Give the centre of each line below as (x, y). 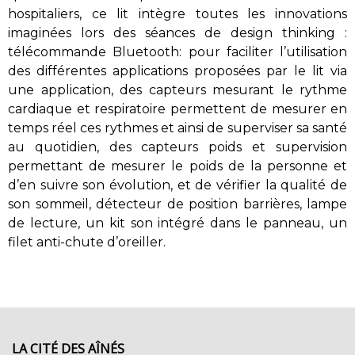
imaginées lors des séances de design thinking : (177, 33)
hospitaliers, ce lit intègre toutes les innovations (177, 14)
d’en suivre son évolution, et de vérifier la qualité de (177, 185)
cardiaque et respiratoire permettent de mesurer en (177, 109)
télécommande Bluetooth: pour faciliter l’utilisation (177, 52)
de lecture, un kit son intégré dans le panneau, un (177, 223)
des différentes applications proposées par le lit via (177, 71)
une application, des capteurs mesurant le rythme (177, 90)
